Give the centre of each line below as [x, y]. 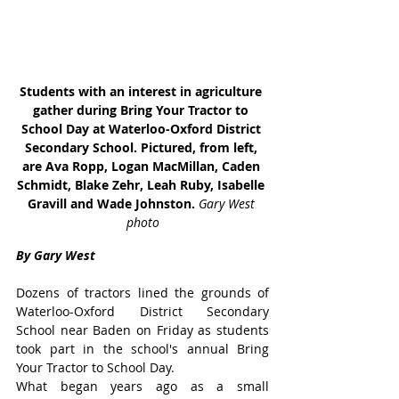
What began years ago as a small [142, 386]
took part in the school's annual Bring [142, 349]
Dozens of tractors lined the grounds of [142, 293]
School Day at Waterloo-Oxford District [142, 129]
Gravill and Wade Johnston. [113, 204]
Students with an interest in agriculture [142, 91]
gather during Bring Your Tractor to [142, 110]
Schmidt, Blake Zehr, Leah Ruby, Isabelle [142, 185]
